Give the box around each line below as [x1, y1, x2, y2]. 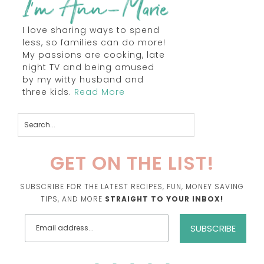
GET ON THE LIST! [49, 150, 214, 177]
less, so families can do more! [22, 37, 166, 49]
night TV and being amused [22, 61, 155, 74]
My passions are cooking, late [22, 49, 166, 61]
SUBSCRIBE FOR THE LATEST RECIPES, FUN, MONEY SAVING [20, 181, 244, 192]
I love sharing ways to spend [22, 24, 160, 37]
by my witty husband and [22, 74, 144, 86]
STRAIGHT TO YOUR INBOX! [105, 194, 223, 204]
